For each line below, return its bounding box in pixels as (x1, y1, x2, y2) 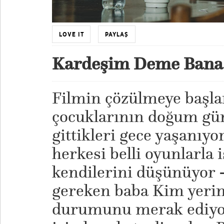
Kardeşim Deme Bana (51, 52, 223, 74)
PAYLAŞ (104, 30, 128, 38)
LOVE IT (58, 30, 84, 38)
